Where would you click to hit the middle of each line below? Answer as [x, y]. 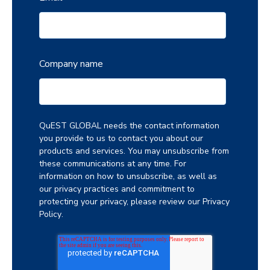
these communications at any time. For [113, 163]
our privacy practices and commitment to [117, 189]
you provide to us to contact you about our [121, 138]
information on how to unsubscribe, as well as [128, 176]
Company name [71, 64]
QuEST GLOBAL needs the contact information [129, 125]
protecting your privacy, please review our [121, 201]
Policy [50, 214]
